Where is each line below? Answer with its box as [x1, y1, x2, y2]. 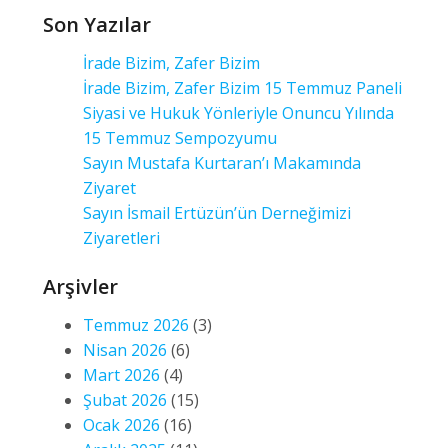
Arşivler [43, 272, 118, 300]
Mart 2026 [83, 363, 160, 386]
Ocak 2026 [83, 413, 160, 436]
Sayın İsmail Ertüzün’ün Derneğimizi [83, 201, 351, 224]
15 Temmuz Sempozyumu [83, 126, 277, 149]
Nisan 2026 [83, 338, 167, 361]
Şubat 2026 [83, 388, 167, 411]
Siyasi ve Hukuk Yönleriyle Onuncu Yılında [83, 101, 394, 124]
